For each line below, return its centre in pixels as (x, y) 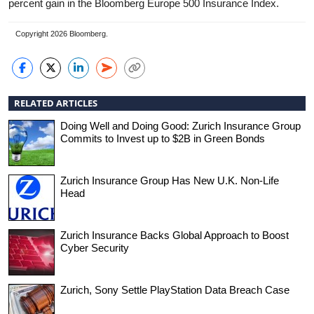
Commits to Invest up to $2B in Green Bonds (163, 138)
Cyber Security (95, 247)
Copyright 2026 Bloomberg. (62, 34)
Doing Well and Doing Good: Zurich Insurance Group (180, 125)
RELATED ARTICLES (56, 103)
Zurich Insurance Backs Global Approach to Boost (175, 235)
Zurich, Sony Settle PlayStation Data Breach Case (175, 289)
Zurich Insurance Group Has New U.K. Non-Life (170, 180)
